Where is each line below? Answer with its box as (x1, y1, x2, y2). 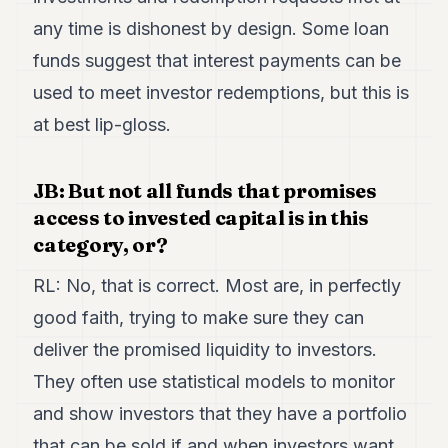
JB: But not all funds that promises (33, 178, 377, 203)
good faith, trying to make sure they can (33, 307, 365, 328)
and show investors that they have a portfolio (33, 403, 408, 424)
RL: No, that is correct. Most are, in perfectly (33, 275, 402, 296)
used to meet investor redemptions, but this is (33, 82, 410, 103)
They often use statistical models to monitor (33, 371, 396, 392)
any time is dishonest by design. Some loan (33, 18, 390, 39)
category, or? (33, 232, 168, 257)
